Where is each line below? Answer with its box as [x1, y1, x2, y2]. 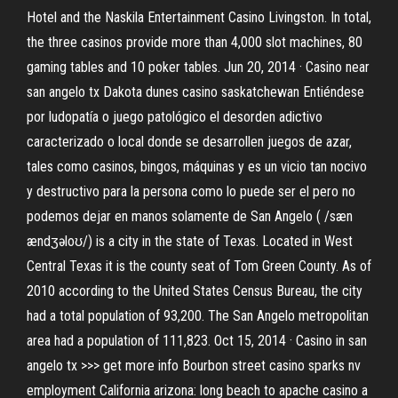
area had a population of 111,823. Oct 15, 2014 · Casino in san [27, 332, 367, 349]
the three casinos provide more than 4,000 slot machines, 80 [27, 34, 362, 51]
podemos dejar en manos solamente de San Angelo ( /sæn [27, 208, 353, 225]
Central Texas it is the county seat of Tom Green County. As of [27, 258, 371, 275]
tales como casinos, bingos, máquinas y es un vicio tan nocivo [27, 158, 367, 175]
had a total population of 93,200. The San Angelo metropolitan [27, 307, 369, 324]
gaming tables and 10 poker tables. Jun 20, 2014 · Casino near [27, 59, 370, 76]
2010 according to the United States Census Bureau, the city [27, 283, 362, 299]
